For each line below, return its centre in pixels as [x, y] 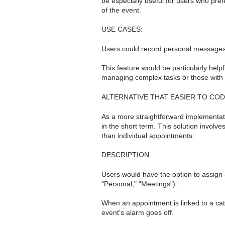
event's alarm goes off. [138, 213]
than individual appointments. [148, 135]
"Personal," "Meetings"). [139, 184]
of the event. [121, 10]
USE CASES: [122, 29]
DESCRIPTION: [126, 155]
